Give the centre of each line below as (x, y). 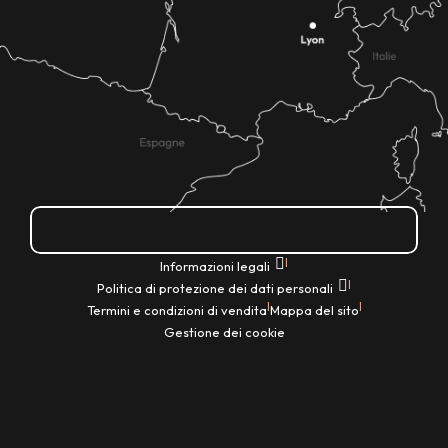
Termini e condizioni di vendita (176, 309)
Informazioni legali (216, 265)
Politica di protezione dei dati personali (216, 287)
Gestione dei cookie (224, 331)
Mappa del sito (314, 309)
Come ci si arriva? (224, 229)
